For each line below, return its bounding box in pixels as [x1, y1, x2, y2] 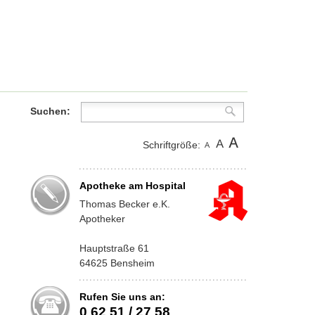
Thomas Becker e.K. [79, 198, 170, 210]
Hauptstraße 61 [79, 243, 149, 255]
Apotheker [79, 213, 125, 225]
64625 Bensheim [79, 257, 155, 269]
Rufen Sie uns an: [79, 291, 165, 303]
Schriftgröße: [142, 139, 200, 150]
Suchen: [30, 105, 70, 117]
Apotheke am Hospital [79, 180, 186, 191]
